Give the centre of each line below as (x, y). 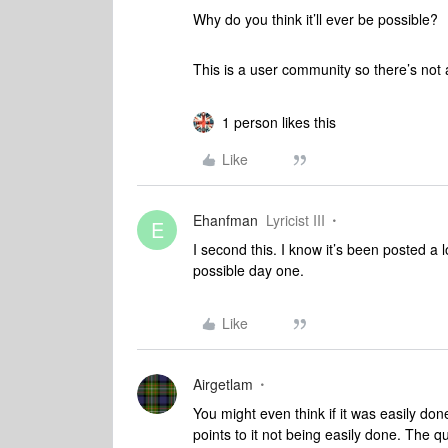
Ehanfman (225, 220)
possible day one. (248, 270)
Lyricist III (295, 220)
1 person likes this (279, 122)
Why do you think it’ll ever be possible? (317, 19)
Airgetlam (223, 384)
